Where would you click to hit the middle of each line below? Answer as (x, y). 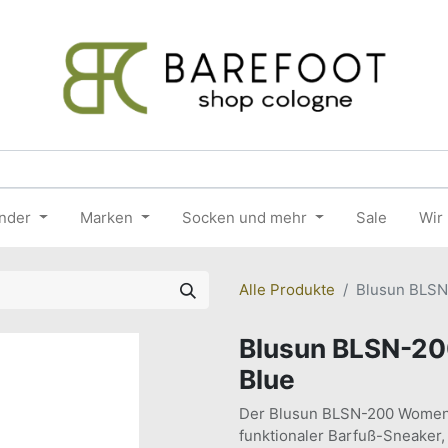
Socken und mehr (244, 217)
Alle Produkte (287, 289)
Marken (106, 217)
